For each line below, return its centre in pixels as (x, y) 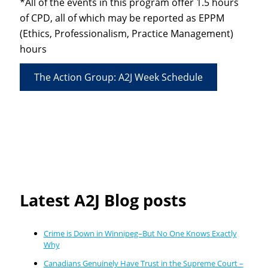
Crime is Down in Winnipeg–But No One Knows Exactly (140, 234)
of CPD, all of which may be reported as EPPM (122, 18)
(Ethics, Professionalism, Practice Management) (126, 33)
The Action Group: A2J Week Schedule (118, 77)
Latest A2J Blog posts (103, 200)
